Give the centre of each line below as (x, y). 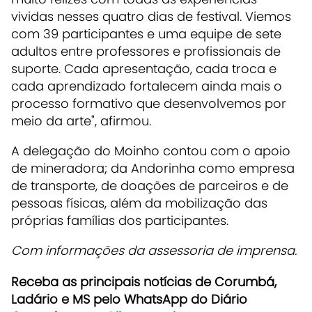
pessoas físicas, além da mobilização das (139, 203)
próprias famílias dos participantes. (120, 220)
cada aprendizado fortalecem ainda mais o (147, 86)
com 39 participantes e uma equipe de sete (146, 33)
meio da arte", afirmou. (81, 120)
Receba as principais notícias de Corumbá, (144, 281)
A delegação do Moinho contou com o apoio (151, 150)
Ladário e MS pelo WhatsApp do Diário (129, 299)
